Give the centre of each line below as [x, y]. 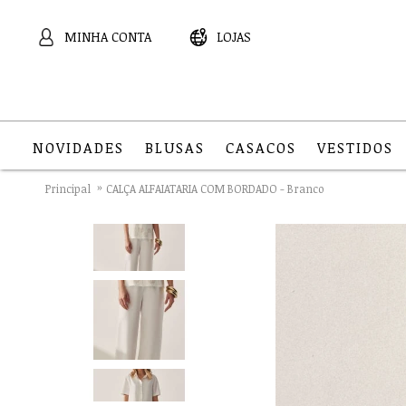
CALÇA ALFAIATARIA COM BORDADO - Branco [215, 188]
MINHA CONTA [108, 36]
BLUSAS [175, 148]
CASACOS [261, 148]
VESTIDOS [356, 148]
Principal [68, 188]
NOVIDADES [78, 148]
